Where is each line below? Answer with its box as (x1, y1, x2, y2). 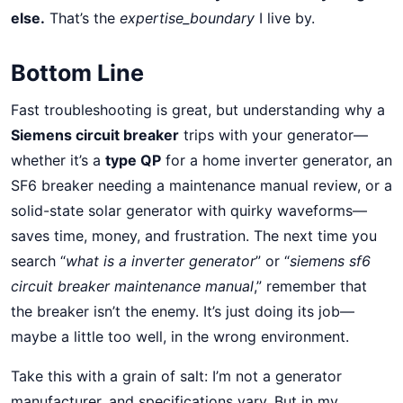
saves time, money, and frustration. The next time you (11, 227, 377, 245)
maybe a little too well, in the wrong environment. (11, 327, 349, 345)
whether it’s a (11, 151, 105, 169)
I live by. (255, 9, 315, 27)
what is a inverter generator (66, 252, 255, 270)
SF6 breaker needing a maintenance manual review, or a (11, 176, 392, 194)
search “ (11, 252, 66, 270)
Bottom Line (11, 59, 144, 86)
